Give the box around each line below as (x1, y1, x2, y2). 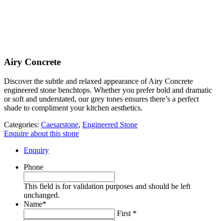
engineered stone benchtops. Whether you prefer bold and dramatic (4, 86, 212, 95)
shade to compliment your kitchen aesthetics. (4, 104, 143, 112)
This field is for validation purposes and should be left (24, 182, 190, 191)
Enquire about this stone (4, 129, 79, 138)
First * (117, 209, 137, 218)
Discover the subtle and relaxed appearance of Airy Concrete (4, 77, 193, 86)
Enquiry (24, 146, 49, 155)
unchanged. (24, 191, 60, 200)
